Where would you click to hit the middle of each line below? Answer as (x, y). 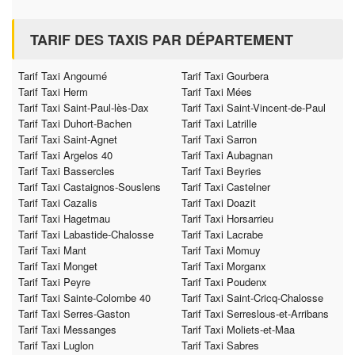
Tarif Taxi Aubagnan (227, 155)
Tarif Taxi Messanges (67, 330)
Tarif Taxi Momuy (221, 250)
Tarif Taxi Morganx (224, 266)
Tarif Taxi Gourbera (225, 76)
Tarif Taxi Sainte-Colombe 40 (84, 298)
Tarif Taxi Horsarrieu (227, 219)
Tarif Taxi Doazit (219, 203)
